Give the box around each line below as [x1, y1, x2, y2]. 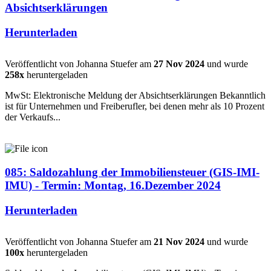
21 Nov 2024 [154, 237, 204, 247]
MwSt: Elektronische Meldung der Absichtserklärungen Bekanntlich [5, 90, 266, 101]
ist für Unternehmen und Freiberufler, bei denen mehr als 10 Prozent [5, 101, 264, 112]
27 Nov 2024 [154, 59, 204, 70]
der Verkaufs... [5, 112, 60, 123]
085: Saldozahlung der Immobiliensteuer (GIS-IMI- [5, 166, 260, 178]
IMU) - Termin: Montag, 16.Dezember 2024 [5, 179, 221, 192]
